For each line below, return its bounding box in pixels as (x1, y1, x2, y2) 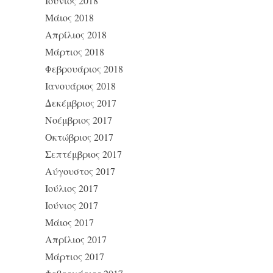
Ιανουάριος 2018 (45, 79, 116, 92)
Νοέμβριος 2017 (45, 113, 112, 126)
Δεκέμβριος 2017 (45, 96, 116, 109)
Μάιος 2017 (45, 216, 94, 229)
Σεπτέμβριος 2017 (45, 147, 122, 160)
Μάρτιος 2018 (45, 45, 104, 58)
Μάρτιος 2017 (45, 250, 104, 263)
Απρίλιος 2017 (45, 233, 107, 246)
